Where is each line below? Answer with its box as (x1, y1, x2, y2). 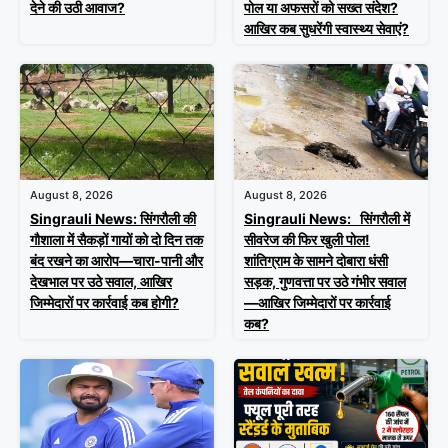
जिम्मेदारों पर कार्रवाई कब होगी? (30, 294, 179, 312)
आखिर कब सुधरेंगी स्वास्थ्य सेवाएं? (244, 19, 409, 37)
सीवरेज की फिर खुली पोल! (244, 231, 370, 249)
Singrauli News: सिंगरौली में (244, 210, 410, 228)
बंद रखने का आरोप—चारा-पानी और (30, 252, 203, 270)
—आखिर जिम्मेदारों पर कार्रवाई (244, 294, 391, 312)
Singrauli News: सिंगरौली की (30, 210, 196, 228)
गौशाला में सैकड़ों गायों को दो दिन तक (30, 231, 203, 249)
